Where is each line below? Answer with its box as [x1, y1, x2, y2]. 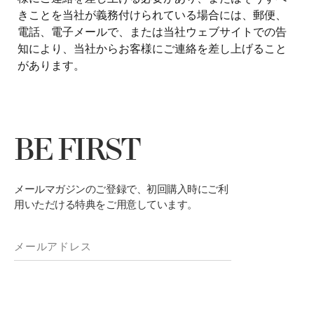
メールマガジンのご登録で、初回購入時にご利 [14, 181, 228, 196]
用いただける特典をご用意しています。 [14, 196, 198, 212]
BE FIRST [14, 135, 140, 168]
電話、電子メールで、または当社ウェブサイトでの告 [18, 22, 287, 39]
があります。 [18, 56, 85, 73]
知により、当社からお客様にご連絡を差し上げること [18, 39, 287, 56]
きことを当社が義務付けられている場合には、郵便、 [18, 6, 287, 22]
